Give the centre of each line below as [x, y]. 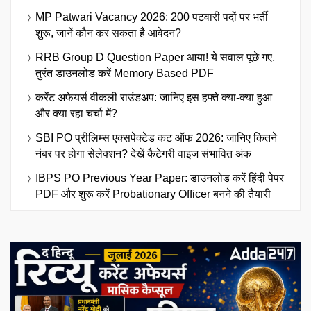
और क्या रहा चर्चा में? [76, 114]
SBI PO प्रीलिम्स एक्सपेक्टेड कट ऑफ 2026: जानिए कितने [156, 138]
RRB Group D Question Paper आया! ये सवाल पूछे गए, [155, 58]
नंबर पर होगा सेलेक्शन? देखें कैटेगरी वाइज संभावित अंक [143, 154]
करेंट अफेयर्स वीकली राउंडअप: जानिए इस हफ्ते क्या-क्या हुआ [154, 98]
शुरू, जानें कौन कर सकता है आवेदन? [108, 33]
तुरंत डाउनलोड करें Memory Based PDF [125, 74]
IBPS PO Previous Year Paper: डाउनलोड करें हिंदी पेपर [160, 178]
